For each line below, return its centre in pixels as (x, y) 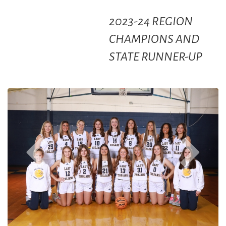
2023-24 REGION (151, 22)
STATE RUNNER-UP (156, 57)
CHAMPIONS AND (154, 39)
